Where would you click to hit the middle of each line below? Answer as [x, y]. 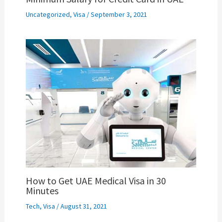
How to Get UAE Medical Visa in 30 [96, 180]
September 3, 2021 [119, 15]
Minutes [42, 190]
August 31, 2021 [83, 206]
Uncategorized [48, 15]
